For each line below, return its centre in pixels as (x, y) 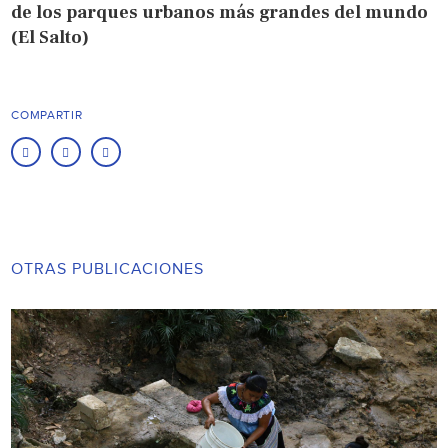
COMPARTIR (47, 114)
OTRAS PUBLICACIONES (108, 269)
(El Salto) (50, 37)
